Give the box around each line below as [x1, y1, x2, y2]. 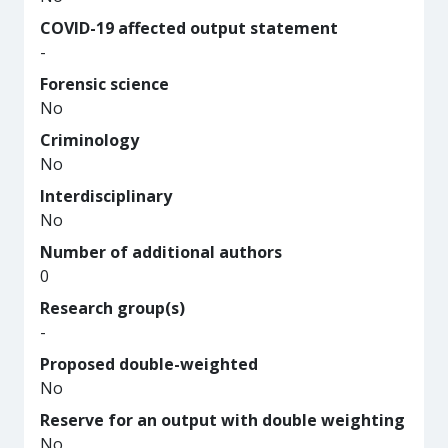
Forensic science [40, 73, 169, 95]
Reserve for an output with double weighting [40, 409, 405, 431]
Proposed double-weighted [40, 353, 258, 375]
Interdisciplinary [40, 185, 172, 207]
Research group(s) [40, 297, 185, 319]
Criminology [40, 129, 139, 151]
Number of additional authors [40, 241, 282, 263]
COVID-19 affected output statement [40, 17, 338, 39]
